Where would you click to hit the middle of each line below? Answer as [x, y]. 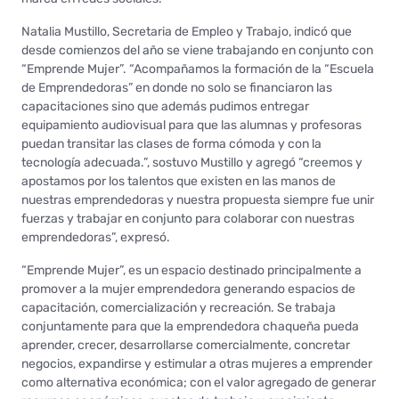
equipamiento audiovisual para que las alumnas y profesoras [191, 125]
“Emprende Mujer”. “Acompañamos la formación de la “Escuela [198, 69]
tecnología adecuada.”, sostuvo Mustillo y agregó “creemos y [192, 162]
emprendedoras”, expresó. [96, 237]
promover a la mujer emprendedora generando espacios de [188, 289]
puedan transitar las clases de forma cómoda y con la [171, 143]
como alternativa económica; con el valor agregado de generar [199, 382]
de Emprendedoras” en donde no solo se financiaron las [177, 87]
